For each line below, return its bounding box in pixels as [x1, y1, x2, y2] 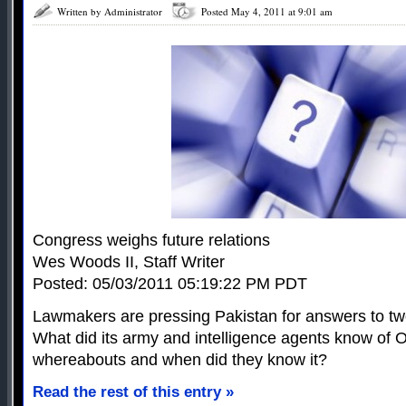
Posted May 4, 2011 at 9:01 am [201, 5, 333, 19]
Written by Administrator [57, 5, 162, 19]
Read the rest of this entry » [33, 383, 234, 401]
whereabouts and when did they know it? [33, 351, 327, 370]
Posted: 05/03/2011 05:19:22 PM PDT [33, 275, 307, 294]
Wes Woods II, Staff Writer [33, 253, 225, 272]
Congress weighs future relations [33, 231, 270, 250]
